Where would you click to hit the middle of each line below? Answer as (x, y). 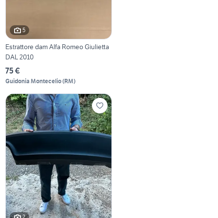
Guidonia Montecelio (34, 81)
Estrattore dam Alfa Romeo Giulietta (57, 46)
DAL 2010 (20, 57)
